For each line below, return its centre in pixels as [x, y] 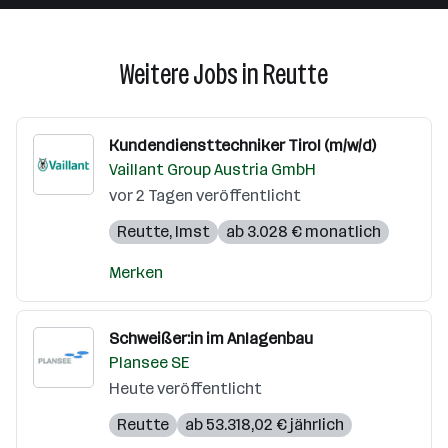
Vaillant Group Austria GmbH [212, 169]
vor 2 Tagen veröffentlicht [205, 195]
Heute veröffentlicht [185, 388]
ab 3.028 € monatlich [303, 231]
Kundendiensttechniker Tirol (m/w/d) [242, 145]
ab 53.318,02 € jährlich [264, 424]
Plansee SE [149, 362]
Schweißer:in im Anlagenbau [211, 338]
